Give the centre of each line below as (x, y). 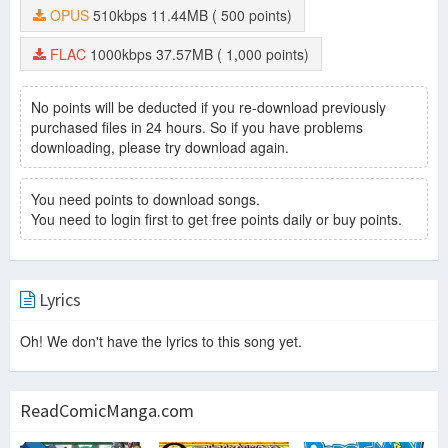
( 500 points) (256, 15)
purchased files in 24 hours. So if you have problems (197, 127)
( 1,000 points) (267, 54)
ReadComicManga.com (107, 411)
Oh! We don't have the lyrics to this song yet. (161, 341)
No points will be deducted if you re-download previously (208, 107)
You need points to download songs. (147, 199)
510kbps (122, 15)
